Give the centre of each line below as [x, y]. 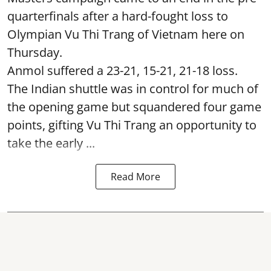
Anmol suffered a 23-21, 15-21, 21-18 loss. [122, 70]
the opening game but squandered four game [134, 106]
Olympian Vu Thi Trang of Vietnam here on [126, 34]
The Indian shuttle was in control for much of [133, 88]
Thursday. [35, 52]
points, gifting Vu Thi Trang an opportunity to [132, 125]
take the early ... [51, 143]
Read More [135, 176]
